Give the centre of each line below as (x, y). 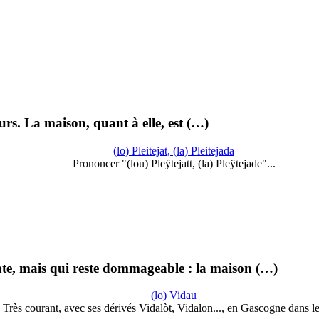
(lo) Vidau (174, 296)
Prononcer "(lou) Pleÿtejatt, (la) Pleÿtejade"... (174, 163)
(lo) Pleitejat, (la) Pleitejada (174, 150)
